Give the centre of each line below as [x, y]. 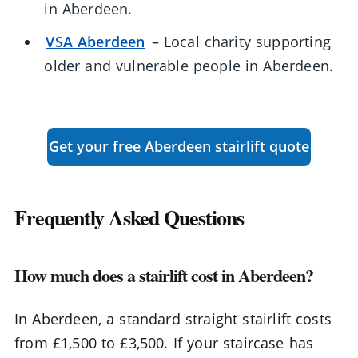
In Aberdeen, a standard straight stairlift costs [173, 318]
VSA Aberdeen [95, 42]
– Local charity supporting [239, 42]
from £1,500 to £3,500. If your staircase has [164, 342]
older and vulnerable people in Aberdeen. [189, 66]
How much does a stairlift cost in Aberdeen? [164, 276]
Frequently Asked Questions [129, 217]
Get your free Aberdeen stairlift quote [179, 147]
